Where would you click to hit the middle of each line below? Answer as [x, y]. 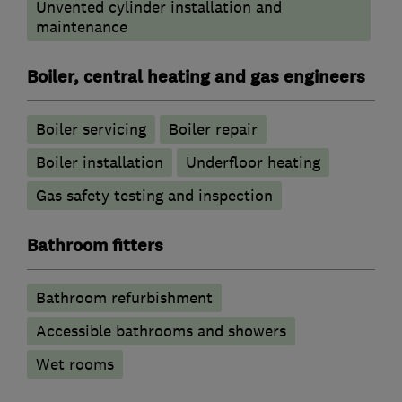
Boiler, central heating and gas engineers [196, 78]
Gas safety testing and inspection [154, 196]
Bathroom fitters [95, 246]
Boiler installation [100, 163]
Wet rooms [75, 365]
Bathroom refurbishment [124, 298]
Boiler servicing [91, 130]
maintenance [82, 27]
